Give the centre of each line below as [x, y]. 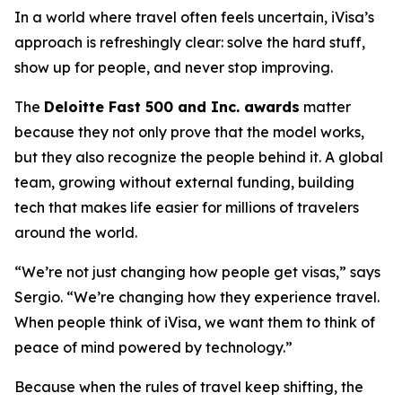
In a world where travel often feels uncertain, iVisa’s [194, 17]
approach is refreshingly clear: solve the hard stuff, [190, 43]
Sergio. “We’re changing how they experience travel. [197, 297]
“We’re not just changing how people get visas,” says [197, 272]
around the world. [76, 233]
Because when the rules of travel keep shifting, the [189, 387]
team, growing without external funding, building [184, 183]
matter [325, 107]
